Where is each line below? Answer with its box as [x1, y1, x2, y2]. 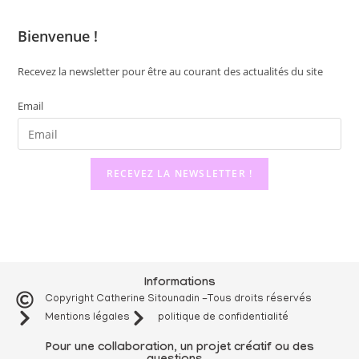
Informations [143, 276, 216, 291]
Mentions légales [44, 312, 130, 324]
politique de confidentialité [158, 312, 288, 324]
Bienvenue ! [18, 26, 99, 46]
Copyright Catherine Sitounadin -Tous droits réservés [44, 293, 312, 305]
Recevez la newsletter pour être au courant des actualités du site [18, 64, 324, 79]
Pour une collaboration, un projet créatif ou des [45, 341, 314, 356]
